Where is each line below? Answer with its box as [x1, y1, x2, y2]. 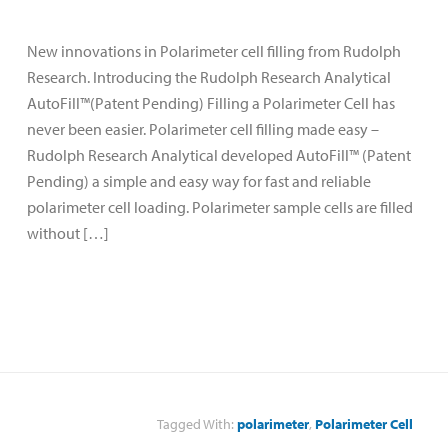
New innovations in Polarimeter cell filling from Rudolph [27, 40, 401, 61]
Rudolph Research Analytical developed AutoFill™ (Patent [27, 144, 411, 165]
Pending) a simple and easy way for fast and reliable [27, 170, 371, 191]
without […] [27, 222, 109, 243]
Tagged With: [157, 414, 237, 433]
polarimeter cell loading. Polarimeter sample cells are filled [27, 196, 413, 217]
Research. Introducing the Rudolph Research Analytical [27, 66, 391, 87]
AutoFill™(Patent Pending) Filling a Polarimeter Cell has [27, 92, 395, 113]
